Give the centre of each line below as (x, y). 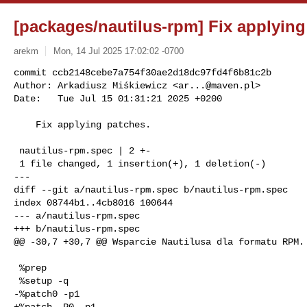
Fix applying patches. (25, 124)
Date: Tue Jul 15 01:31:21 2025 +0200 (118, 98)
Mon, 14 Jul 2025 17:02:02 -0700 (118, 51)
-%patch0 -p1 (47, 294)
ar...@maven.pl (217, 85)
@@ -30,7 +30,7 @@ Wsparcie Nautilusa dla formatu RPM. (159, 242)
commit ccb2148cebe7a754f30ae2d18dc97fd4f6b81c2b (143, 72)
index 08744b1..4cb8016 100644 (93, 202)
